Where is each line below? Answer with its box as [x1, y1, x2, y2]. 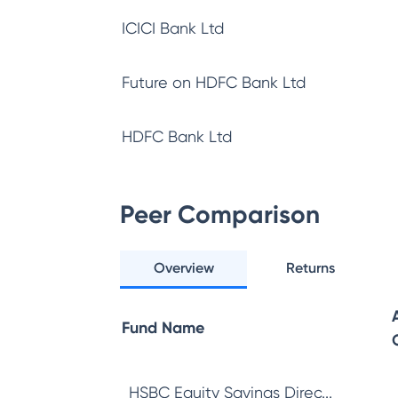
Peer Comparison [120, 200, 320, 229]
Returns [286, 259, 336, 276]
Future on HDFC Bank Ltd [122, 73, 306, 92]
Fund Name [122, 318, 204, 338]
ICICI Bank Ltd [122, 19, 224, 37]
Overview [153, 259, 214, 276]
